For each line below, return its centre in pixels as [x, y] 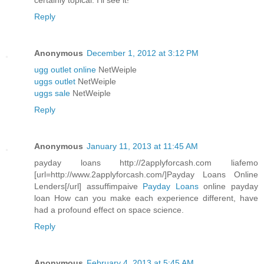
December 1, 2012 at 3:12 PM [143, 53]
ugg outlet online [65, 70]
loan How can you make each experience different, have [146, 198]
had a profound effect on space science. [109, 210]
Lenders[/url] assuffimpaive [89, 187]
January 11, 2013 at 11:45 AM [142, 146]
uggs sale [52, 93]
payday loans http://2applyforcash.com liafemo [146, 163]
